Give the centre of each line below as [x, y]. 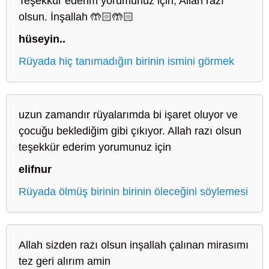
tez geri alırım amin [65, 261]
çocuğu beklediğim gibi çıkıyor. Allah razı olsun [130, 131]
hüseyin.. [42, 39]
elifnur [35, 169]
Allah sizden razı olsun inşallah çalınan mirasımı [134, 245]
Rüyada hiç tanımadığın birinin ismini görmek [126, 61]
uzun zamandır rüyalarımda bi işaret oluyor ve [128, 114]
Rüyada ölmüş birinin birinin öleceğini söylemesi [133, 191]
